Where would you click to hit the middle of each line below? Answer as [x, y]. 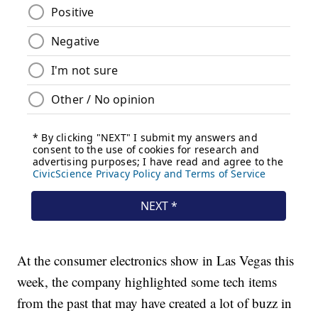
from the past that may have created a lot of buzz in [155, 303]
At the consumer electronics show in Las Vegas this [156, 261]
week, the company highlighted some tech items [147, 282]
